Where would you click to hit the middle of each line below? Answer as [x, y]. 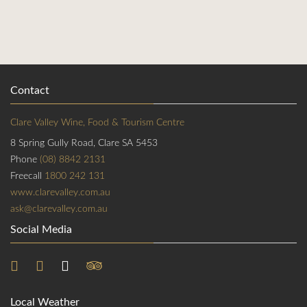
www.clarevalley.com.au [60, 193]
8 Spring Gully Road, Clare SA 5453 [84, 143]
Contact [30, 90]
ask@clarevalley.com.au [59, 209]
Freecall [27, 176]
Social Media [41, 230]
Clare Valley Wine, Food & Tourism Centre [97, 123]
